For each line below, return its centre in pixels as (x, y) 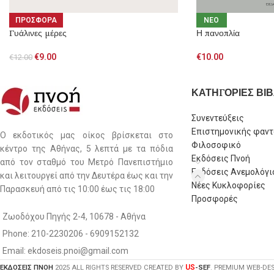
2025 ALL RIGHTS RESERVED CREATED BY (120, 267)
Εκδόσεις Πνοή (220, 158)
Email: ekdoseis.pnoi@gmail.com (65, 250)
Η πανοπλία (218, 33)
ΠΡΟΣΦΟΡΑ (36, 20)
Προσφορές (214, 198)
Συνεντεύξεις (217, 118)
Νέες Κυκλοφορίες (228, 185)
